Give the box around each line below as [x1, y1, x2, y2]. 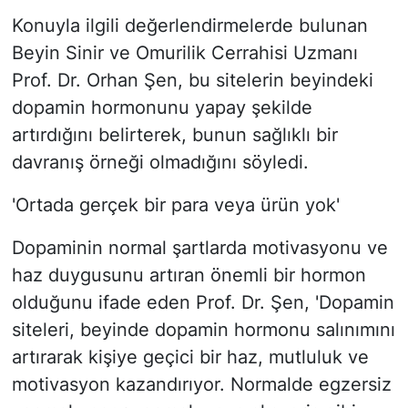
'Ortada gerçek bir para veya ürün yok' [11, 194, 340, 217]
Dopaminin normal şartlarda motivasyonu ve [11, 237, 388, 260]
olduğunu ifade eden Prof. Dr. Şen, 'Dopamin [11, 291, 394, 314]
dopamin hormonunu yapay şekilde [11, 97, 312, 119]
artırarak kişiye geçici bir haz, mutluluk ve [11, 346, 369, 369]
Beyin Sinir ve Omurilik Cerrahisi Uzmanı [11, 42, 358, 65]
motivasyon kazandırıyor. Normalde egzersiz [11, 373, 392, 396]
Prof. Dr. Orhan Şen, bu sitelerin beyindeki [11, 69, 373, 92]
